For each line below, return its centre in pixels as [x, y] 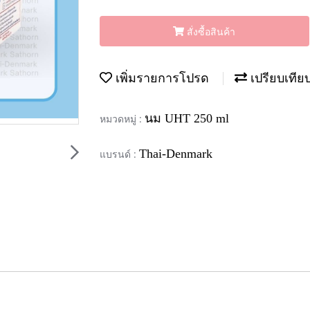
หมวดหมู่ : [122, 118]
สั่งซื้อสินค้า [211, 31]
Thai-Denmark [176, 153]
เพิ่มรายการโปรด [161, 78]
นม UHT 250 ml [187, 118]
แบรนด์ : [119, 154]
